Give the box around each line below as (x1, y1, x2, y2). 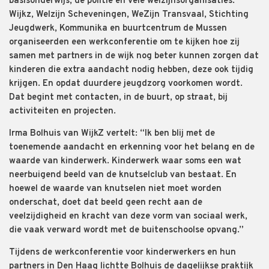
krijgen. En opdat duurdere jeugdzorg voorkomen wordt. (9, 77, 243, 89)
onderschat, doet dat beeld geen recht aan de (9, 196, 202, 208)
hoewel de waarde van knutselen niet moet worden (9, 183, 222, 195)
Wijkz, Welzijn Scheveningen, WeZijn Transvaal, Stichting (9, 8, 249, 20)
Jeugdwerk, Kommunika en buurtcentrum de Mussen (9, 22, 227, 34)
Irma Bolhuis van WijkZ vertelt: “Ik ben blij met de (9, 127, 215, 139)
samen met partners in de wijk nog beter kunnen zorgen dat (9, 50, 259, 62)
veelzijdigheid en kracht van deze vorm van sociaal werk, (9, 210, 247, 222)
